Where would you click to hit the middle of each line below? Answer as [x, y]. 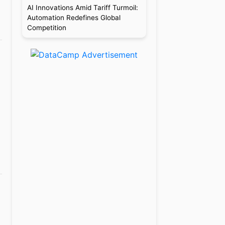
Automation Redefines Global [74, 18]
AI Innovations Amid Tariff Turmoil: [82, 8]
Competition [46, 28]
